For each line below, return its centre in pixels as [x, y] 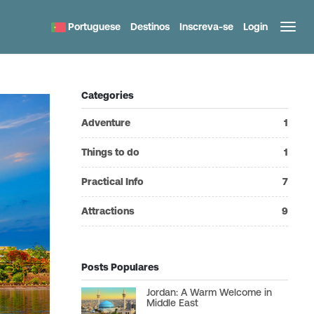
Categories [108, 95]
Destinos [150, 27]
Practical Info [112, 182]
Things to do [110, 152]
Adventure [106, 123]
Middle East [173, 303]
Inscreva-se [206, 27]
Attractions [108, 211]
